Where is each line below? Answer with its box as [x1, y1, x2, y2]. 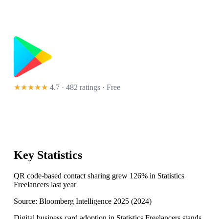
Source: [14, 197, 39, 206]
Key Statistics [14, 149, 82, 162]
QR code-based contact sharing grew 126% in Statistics [14, 172, 184, 180]
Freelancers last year [14, 180, 76, 189]
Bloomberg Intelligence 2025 [39, 197, 129, 206]
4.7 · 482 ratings [50, 83, 100, 92]
